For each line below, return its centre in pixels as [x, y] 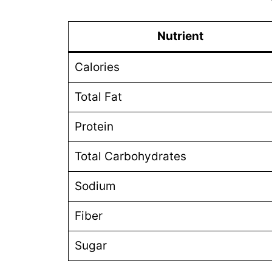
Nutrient [180, 36]
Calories [97, 67]
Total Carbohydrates [130, 156]
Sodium [95, 186]
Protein [94, 126]
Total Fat [98, 97]
